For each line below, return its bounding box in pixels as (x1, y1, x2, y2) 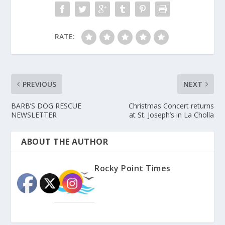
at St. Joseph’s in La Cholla (129, 110, 214, 120)
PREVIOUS (23, 79, 57, 89)
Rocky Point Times (94, 163, 171, 174)
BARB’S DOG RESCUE (11, 101, 82, 111)
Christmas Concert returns (128, 101, 214, 111)
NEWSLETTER (11, 110, 57, 120)
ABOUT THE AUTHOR (21, 136, 108, 148)
